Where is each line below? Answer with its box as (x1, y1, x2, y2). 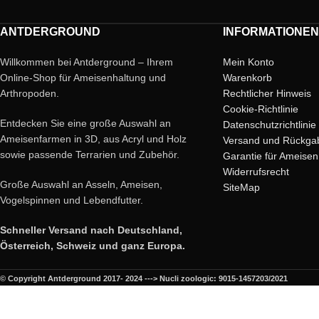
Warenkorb (222, 72, 272, 83)
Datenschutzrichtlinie (222, 119, 316, 130)
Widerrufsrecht (222, 166, 289, 177)
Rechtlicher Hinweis (222, 88, 311, 99)
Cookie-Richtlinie (222, 103, 298, 115)
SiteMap (222, 182, 260, 193)
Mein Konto (222, 56, 274, 68)
